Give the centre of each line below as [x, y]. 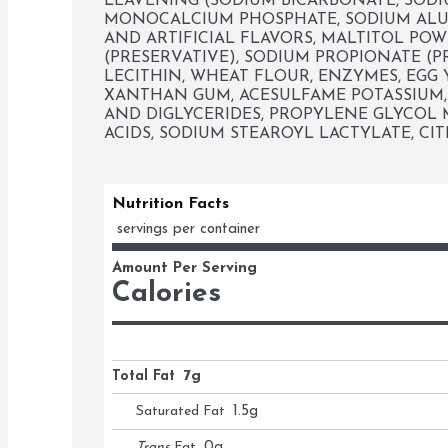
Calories [166, 294]
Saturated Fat [180, 412]
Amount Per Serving [184, 269]
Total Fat [143, 377]
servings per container [188, 230]
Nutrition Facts [170, 204]
